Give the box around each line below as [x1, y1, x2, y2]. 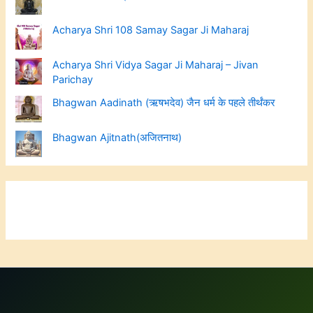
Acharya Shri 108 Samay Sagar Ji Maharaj [52, 23, 249, 36]
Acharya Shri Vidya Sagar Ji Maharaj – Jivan [52, 58, 259, 71]
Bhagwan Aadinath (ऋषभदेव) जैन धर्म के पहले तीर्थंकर [52, 96, 276, 109]
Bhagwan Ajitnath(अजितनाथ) [52, 131, 182, 144]
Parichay [52, 73, 94, 86]
